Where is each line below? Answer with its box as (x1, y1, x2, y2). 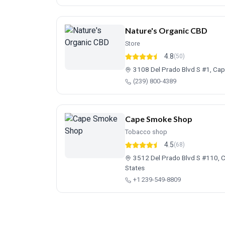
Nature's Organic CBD (125, 26, 207, 35)
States (125, 164, 145, 172)
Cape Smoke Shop (125, 114, 192, 124)
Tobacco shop (125, 128, 167, 136)
